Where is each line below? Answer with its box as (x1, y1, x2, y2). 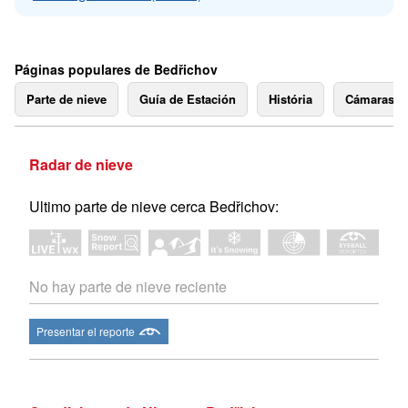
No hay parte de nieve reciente (29, 276, 227, 298)
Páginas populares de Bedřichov (15, 60, 218, 78)
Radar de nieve (29, 154, 133, 175)
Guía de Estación (139, 90, 236, 107)
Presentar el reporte (36, 323, 135, 340)
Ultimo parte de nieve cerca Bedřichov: (29, 196, 279, 217)
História (269, 90, 312, 107)
